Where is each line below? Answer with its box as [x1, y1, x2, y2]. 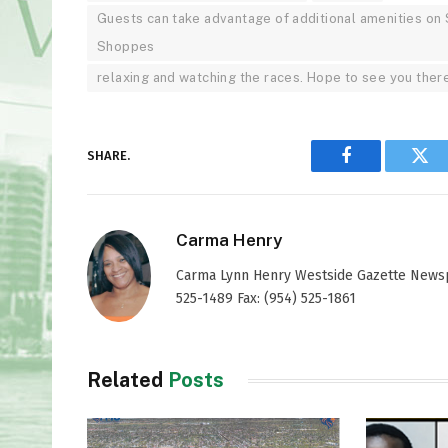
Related [87, 368, 168, 393]
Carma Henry [176, 229, 282, 250]
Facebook [344, 161, 415, 180]
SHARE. [87, 148, 130, 164]
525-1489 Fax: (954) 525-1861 [176, 289, 356, 307]
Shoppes [97, 38, 155, 54]
